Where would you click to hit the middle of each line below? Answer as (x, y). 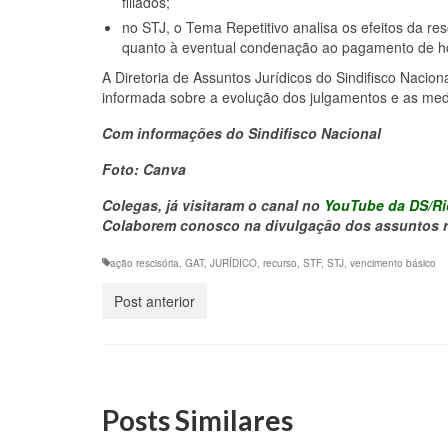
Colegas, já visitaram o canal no (213, 204)
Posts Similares (197, 419)
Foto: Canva (144, 168)
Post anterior (154, 300)
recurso (280, 262)
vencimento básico (393, 262)
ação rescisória (144, 262)
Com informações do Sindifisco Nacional (241, 132)
